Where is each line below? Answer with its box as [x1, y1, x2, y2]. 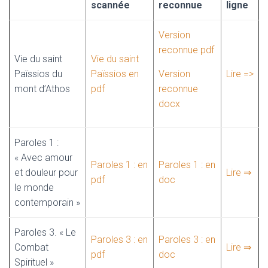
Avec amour [21, 152, 72, 164]
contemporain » [14, 197, 80, 209]
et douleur [14, 167, 59, 179]
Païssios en [91, 68, 139, 80]
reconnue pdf [159, 44, 214, 56]
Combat [14, 242, 48, 254]
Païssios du [14, 68, 62, 80]
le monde [14, 182, 54, 194]
